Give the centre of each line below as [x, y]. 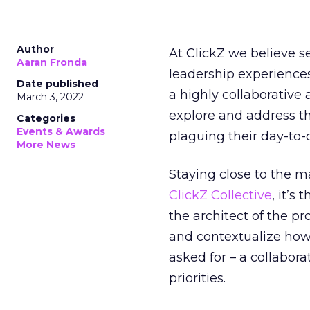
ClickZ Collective [220, 195]
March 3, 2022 [50, 97]
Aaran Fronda [52, 62]
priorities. [197, 278]
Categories [46, 118]
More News [46, 145]
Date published [57, 84]
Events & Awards [61, 131]
